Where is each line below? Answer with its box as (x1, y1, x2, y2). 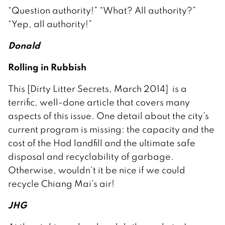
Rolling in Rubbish (8, 61, 86, 73)
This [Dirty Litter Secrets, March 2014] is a (8, 83, 187, 95)
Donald (8, 39, 40, 52)
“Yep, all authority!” (8, 18, 92, 30)
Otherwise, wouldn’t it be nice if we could (8, 164, 185, 176)
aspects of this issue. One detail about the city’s (8, 110, 209, 122)
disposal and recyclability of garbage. (8, 151, 174, 163)
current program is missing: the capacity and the (8, 124, 214, 136)
